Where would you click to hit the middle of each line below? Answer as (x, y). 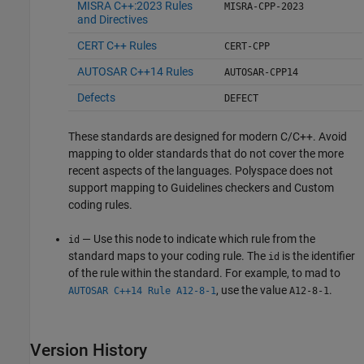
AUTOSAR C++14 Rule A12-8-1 (143, 291)
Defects (96, 98)
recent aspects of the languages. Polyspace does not (201, 171)
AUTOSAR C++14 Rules (135, 72)
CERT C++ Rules (117, 46)
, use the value (253, 290)
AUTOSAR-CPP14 (261, 73)
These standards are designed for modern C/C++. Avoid (208, 137)
